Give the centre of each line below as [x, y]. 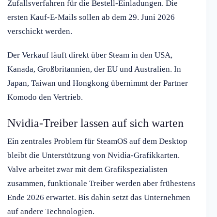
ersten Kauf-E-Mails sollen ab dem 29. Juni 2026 [91, 17]
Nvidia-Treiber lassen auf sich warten [95, 123]
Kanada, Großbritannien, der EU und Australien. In [94, 69]
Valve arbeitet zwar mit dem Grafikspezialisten [87, 170]
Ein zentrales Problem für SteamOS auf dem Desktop [97, 141]
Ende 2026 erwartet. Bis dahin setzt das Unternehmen [99, 198]
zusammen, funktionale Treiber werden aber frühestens [101, 184]
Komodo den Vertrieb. [45, 97]
